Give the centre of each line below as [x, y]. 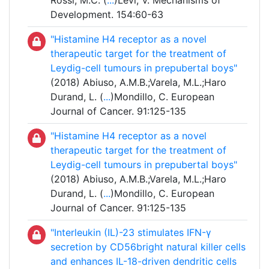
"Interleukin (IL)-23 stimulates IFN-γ [131, 233]
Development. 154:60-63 [107, 15]
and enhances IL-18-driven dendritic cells [144, 261]
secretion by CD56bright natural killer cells [148, 247]
